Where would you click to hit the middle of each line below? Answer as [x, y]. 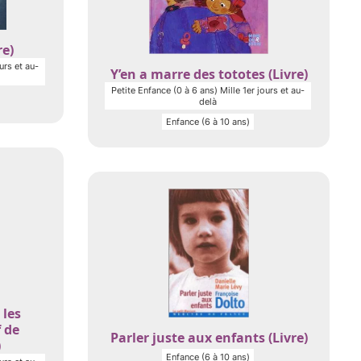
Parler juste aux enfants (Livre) [209, 338]
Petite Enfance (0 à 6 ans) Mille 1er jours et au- [208, 90]
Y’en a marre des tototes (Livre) [209, 74]
